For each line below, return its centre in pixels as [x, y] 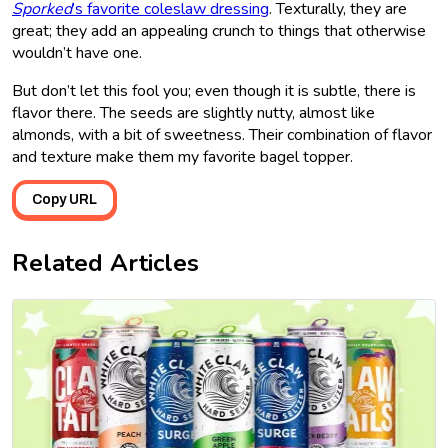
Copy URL [64, 199]
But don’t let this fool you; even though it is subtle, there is [214, 90]
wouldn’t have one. [77, 52]
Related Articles [105, 262]
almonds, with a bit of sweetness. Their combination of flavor [222, 134]
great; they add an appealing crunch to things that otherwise [219, 30]
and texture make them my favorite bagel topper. [182, 156]
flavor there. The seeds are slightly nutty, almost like [193, 112]
